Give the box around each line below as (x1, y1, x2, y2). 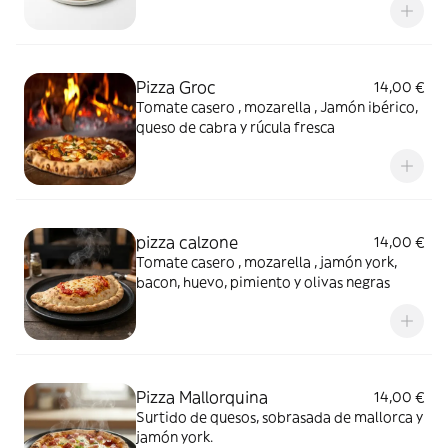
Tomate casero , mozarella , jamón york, (136, 253, 397, 271)
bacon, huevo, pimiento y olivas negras (136, 273, 390, 291)
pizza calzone (136, 232, 238, 252)
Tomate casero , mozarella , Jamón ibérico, (136, 98, 418, 116)
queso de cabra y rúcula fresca (136, 118, 335, 136)
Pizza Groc (136, 77, 216, 97)
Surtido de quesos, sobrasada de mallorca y (136, 408, 423, 426)
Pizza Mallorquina (136, 387, 268, 407)
